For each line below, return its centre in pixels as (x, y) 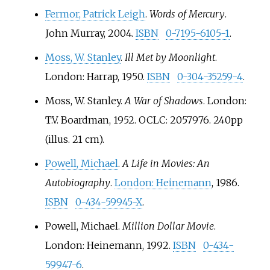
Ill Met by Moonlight (170, 57)
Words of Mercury (187, 14)
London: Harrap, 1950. (96, 76)
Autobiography (77, 182)
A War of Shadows (164, 100)
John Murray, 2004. (90, 33)
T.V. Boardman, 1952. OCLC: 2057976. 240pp (144, 120)
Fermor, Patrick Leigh (95, 14)
